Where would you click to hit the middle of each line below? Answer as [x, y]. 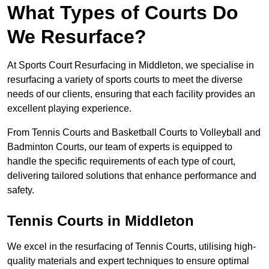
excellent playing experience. [69, 109]
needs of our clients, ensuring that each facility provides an [131, 94]
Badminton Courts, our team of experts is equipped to [120, 147]
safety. [21, 190]
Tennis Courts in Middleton [101, 221]
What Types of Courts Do [123, 13]
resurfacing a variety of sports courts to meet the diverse [125, 80]
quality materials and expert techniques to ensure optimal [128, 261]
